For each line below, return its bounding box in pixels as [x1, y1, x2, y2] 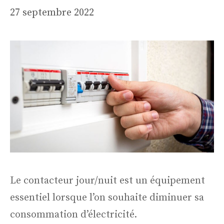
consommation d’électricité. [10, 208, 139, 221]
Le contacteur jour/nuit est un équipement [10, 174, 205, 187]
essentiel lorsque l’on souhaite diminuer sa [10, 191, 204, 204]
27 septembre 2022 [10, 6, 94, 19]
